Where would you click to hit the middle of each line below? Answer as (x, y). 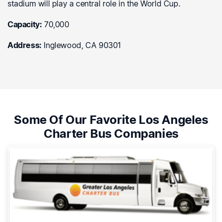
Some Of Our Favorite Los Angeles (111, 120)
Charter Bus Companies (111, 134)
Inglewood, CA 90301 (81, 45)
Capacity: (25, 25)
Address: (25, 45)
